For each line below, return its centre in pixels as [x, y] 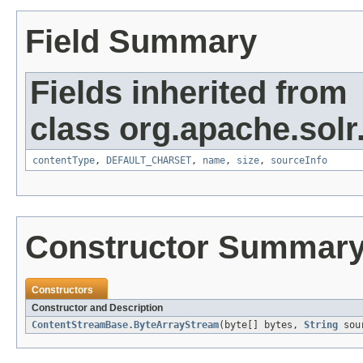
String [321, 325]
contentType [64, 161]
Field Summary [141, 42]
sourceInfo [299, 161]
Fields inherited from [189, 93]
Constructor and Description [97, 308]
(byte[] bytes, [261, 325]
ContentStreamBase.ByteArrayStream [125, 325]
